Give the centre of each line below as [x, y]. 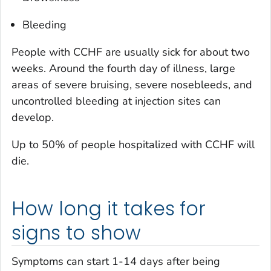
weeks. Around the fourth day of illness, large [123, 68]
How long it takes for [109, 208]
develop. [33, 117]
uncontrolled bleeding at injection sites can [116, 101]
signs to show [76, 233]
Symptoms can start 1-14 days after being [116, 262]
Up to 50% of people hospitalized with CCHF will [133, 144]
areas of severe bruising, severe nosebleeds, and [132, 84]
